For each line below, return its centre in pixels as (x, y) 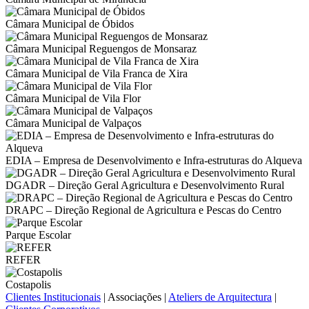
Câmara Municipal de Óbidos (70, 24)
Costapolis (28, 285)
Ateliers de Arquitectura (220, 297)
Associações (134, 297)
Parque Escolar (38, 235)
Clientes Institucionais (53, 297)
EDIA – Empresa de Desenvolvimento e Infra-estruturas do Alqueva (154, 160)
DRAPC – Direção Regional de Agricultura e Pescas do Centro (143, 210)
